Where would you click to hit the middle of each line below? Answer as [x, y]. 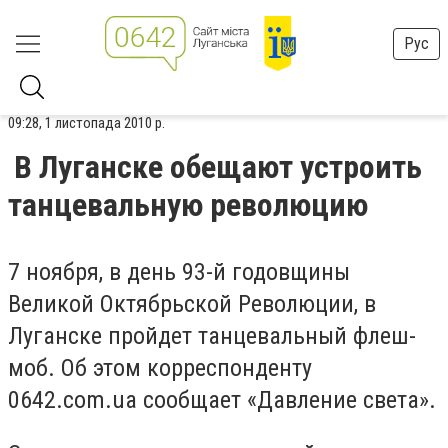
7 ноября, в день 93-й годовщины [179, 272]
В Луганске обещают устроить [218, 167]
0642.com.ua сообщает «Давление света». [222, 400]
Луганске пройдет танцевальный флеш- [212, 336]
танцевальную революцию [188, 205]
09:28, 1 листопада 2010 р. [86, 123]
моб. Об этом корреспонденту [160, 368]
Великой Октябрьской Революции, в [192, 304]
